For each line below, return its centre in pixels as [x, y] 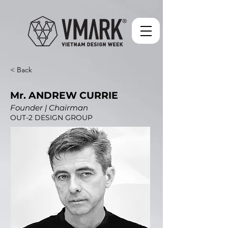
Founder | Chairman [49, 108]
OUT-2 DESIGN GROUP [51, 118]
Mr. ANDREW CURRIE [64, 95]
